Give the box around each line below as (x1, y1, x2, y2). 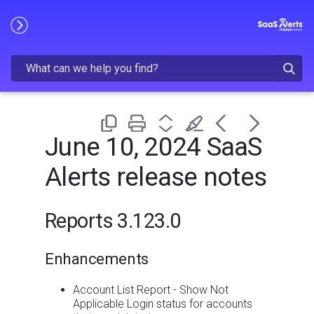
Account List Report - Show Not (73, 283, 228, 297)
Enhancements (45, 249, 149, 268)
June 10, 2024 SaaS (45, 132, 262, 163)
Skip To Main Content (105, 13, 209, 27)
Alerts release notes (45, 162, 267, 193)
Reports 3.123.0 (45, 208, 181, 233)
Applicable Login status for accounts (73, 297, 252, 311)
